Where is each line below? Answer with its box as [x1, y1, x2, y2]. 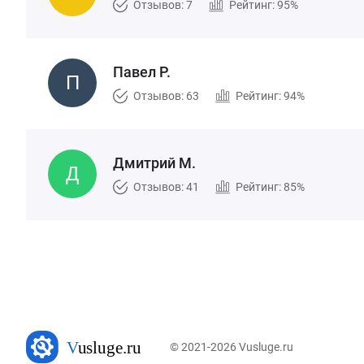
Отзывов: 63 [133, 89, 199, 102]
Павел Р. [113, 63, 171, 80]
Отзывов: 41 [133, 180, 199, 193]
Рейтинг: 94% [236, 89, 305, 102]
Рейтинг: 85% [236, 180, 305, 193]
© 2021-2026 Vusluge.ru [170, 340, 294, 353]
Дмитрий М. [113, 154, 196, 171]
